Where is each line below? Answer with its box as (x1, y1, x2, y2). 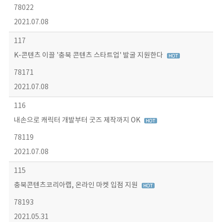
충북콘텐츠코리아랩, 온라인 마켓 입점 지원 (13, 181, 139, 189)
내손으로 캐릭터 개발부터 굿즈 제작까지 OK (13, 116, 142, 124)
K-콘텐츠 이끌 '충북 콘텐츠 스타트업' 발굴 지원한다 (13, 52, 165, 59)
